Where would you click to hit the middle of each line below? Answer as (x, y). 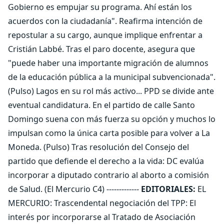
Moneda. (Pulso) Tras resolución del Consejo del (98, 147)
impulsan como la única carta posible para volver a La (109, 133)
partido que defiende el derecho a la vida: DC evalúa (106, 161)
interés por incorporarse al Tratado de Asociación (102, 217)
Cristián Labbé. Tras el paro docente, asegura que (101, 49)
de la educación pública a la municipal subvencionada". (112, 77)
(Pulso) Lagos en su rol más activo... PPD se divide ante (111, 91)
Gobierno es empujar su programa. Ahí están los (100, 7)
